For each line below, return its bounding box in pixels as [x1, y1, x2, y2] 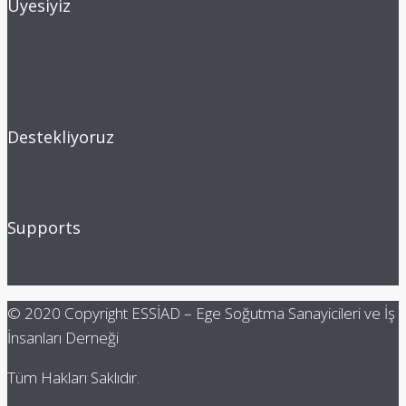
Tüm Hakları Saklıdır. [7, 367, 140, 389]
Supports [7, 217, 81, 239]
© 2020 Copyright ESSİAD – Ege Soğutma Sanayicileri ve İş [7, 303, 395, 324]
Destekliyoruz [7, 125, 114, 148]
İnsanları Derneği [7, 327, 119, 349]
